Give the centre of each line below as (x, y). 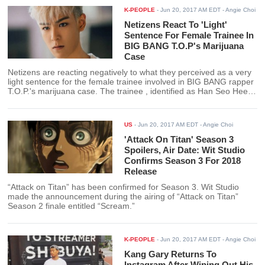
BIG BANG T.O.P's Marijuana (184, 46)
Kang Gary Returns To (171, 254)
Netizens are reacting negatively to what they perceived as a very (130, 73)
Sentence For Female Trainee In (189, 35)
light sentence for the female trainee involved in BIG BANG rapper (131, 82)
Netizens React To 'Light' (176, 25)
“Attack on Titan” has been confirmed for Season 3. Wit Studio (124, 188)
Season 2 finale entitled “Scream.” (72, 206)
